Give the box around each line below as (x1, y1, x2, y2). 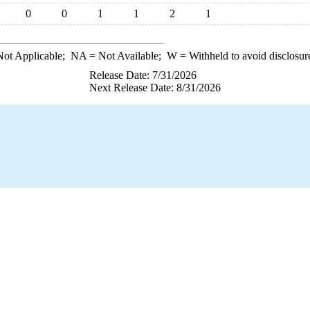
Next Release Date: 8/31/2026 (89, 82, 221, 93)
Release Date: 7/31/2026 (89, 69, 197, 81)
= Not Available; (86, 50, 167, 62)
